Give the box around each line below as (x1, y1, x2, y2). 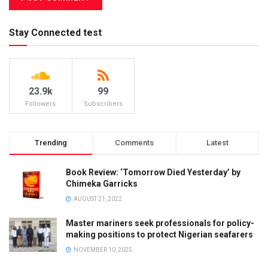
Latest (206, 138, 229, 147)
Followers (25, 99, 56, 108)
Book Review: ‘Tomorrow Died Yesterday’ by (66, 167, 240, 177)
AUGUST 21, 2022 (72, 195, 122, 202)
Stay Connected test (9, 26, 102, 38)
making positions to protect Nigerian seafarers (66, 229, 253, 239)
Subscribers (83, 99, 123, 108)
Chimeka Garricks (66, 178, 138, 188)
